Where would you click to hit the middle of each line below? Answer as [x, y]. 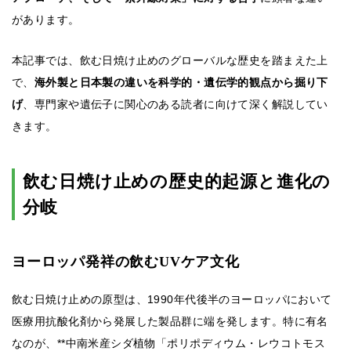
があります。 [46, 20]
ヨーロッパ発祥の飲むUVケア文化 [126, 262]
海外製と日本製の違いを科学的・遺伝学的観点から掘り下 [181, 83]
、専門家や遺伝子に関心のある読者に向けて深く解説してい [175, 105]
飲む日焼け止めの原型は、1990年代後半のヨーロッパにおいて [172, 300]
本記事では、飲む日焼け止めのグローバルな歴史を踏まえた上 [170, 61]
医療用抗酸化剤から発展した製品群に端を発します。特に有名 [170, 322]
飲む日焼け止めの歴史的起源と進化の [177, 182]
